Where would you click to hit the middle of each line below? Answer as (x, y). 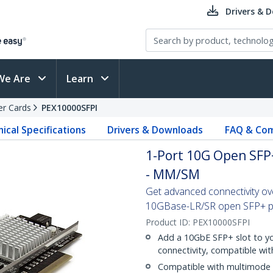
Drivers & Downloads (155, 130)
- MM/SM (173, 174)
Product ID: (169, 222)
